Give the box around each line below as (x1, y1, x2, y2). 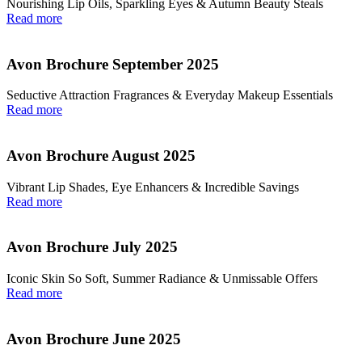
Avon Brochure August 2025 (6, 147, 196, 164)
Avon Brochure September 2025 (6, 55, 219, 73)
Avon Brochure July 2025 (6, 238, 178, 256)
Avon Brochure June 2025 (6, 330, 181, 347)
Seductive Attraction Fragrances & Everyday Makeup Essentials (6, 88, 333, 103)
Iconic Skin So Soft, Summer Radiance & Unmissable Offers (6, 271, 318, 286)
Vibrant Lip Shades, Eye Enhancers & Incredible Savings (6, 179, 299, 194)
